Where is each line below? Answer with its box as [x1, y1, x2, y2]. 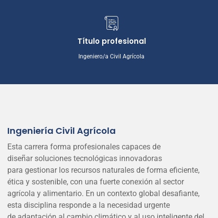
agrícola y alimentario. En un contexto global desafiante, [7, 189, 200, 198]
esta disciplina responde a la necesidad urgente [7, 200, 170, 210]
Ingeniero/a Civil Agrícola [78, 53, 145, 60]
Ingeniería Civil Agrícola [7, 125, 116, 137]
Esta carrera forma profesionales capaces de [7, 142, 161, 151]
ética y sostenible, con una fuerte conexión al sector [7, 177, 184, 186]
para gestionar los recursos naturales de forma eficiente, [7, 165, 200, 175]
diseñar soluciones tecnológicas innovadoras [7, 154, 162, 163]
